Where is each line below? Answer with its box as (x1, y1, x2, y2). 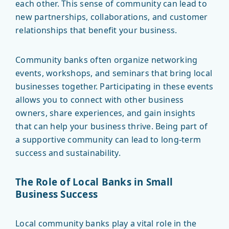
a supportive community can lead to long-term (15, 134, 201, 146)
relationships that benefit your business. (15, 25, 177, 36)
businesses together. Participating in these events (15, 81, 214, 93)
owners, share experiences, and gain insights (15, 107, 195, 119)
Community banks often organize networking (15, 54, 198, 66)
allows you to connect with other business (15, 94, 184, 106)
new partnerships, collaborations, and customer (15, 11, 208, 23)
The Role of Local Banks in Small (15, 175, 173, 189)
